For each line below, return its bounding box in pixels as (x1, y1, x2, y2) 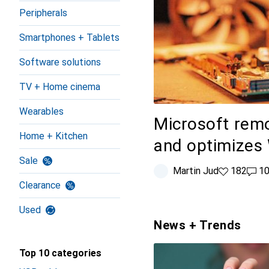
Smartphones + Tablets (19, 32, 119, 43)
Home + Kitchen (19, 130, 88, 142)
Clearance (19, 180, 61, 191)
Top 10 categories (19, 247, 101, 259)
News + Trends (154, 218, 241, 233)
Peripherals (19, 7, 67, 19)
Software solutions (19, 56, 101, 68)
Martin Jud (173, 165, 219, 177)
